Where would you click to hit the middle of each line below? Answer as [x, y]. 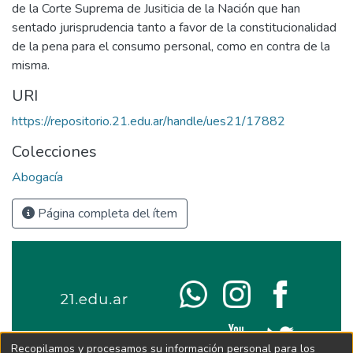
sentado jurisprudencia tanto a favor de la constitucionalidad [174, 28]
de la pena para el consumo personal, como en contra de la [171, 47]
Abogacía [37, 178]
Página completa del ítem [106, 214]
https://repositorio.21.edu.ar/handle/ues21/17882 [149, 122]
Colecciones [54, 152]
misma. [31, 66]
